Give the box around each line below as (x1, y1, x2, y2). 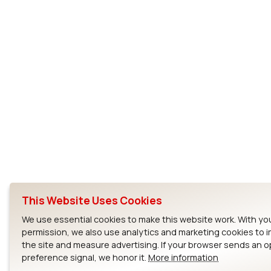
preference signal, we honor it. (22, 252, 148, 264)
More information (148, 252, 218, 264)
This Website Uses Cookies (22, 194, 162, 208)
